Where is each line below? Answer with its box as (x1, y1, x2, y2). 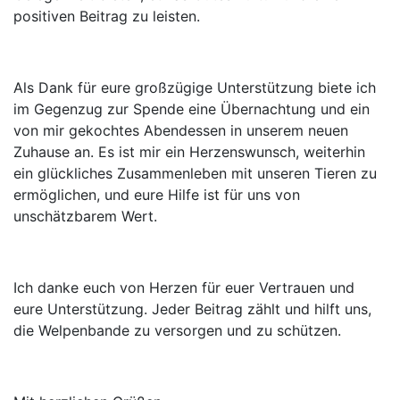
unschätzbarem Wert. (13, 206, 157, 225)
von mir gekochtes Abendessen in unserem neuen (13, 121, 348, 139)
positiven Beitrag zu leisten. (13, 6, 200, 25)
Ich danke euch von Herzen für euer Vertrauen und (13, 278, 354, 296)
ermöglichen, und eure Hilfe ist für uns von (13, 185, 300, 204)
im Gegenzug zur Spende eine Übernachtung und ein (13, 99, 370, 118)
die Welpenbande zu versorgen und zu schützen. (13, 321, 341, 339)
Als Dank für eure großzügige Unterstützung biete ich (13, 78, 376, 96)
